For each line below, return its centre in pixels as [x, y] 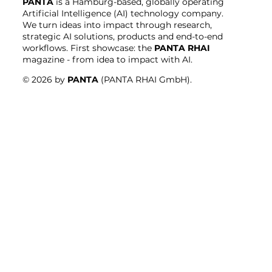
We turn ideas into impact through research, [117, 25]
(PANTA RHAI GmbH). [145, 79]
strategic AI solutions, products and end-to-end [122, 36]
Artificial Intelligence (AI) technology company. [123, 13]
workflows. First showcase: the [88, 48]
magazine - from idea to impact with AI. [108, 59]
